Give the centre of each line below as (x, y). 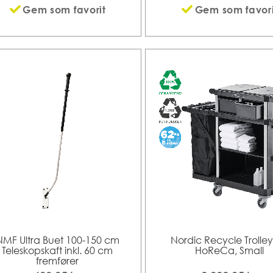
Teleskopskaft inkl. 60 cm (58, 250)
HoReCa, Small (230, 250)
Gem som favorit (64, 9)
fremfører (58, 261)
